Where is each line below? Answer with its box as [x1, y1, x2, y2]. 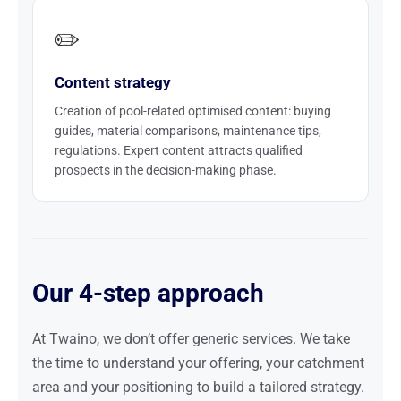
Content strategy [55, 73, 171, 91]
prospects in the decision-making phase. [55, 163, 277, 177]
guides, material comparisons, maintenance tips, [55, 124, 321, 138]
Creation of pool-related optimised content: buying [55, 104, 331, 118]
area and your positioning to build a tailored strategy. [32, 379, 364, 396]
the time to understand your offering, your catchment [32, 354, 364, 371]
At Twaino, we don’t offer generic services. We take [32, 330, 350, 347]
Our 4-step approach [32, 278, 264, 308]
